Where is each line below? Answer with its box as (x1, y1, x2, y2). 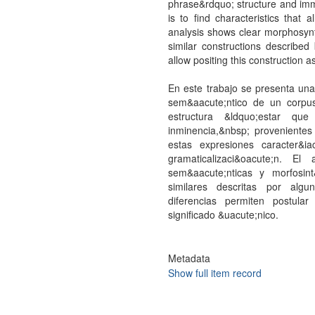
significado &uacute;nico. (167, 207, 278, 221)
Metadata (167, 251, 210, 265)
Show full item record (167, 266, 262, 280)
